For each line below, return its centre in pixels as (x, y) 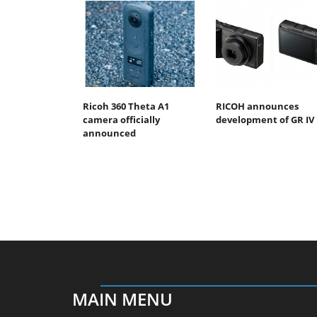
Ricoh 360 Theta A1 (126, 106)
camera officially (121, 119)
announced (109, 133)
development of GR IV (265, 119)
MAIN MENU (122, 299)
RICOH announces (257, 106)
